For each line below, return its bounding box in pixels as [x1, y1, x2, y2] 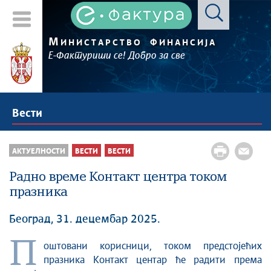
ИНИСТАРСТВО [60, 39, 142, 47]
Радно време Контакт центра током [9, 171, 227, 184]
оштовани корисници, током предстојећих [44, 241, 262, 251]
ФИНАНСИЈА [150, 39, 217, 47]
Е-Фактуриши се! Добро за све [48, 51, 185, 60]
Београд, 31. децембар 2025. [9, 214, 160, 225]
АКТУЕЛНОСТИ [12, 148, 65, 155]
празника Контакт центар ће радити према [44, 255, 262, 265]
